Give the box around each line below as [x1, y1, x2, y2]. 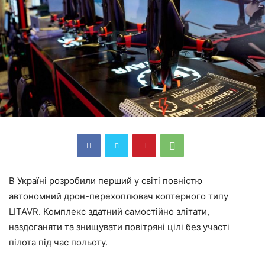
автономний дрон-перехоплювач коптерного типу [9, 190, 228, 202]
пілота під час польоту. [9, 236, 108, 248]
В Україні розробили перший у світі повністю [9, 174, 202, 186]
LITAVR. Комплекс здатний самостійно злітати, [9, 205, 209, 217]
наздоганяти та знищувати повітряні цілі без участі [9, 221, 230, 232]
